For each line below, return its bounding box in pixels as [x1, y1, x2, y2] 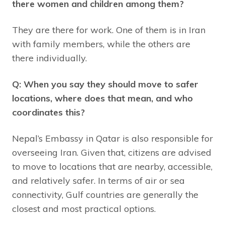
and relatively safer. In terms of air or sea [12, 175, 185, 187]
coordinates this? [12, 106, 85, 119]
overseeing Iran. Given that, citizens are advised [12, 147, 211, 159]
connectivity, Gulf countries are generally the [12, 189, 198, 201]
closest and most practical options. [12, 203, 156, 215]
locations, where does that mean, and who [12, 92, 193, 104]
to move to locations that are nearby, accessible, [12, 161, 212, 173]
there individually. [12, 52, 87, 64]
